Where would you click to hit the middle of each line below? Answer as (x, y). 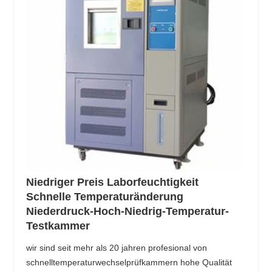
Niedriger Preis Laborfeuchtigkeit (113, 182)
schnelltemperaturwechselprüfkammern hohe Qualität (129, 263)
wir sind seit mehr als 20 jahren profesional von (117, 248)
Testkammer (58, 226)
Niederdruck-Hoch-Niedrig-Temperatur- (128, 212)
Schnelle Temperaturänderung (105, 197)
